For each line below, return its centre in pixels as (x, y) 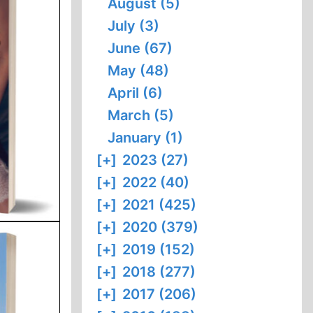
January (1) (146, 138)
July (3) (134, 26)
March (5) (141, 115)
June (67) (140, 48)
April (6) (136, 93)
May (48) (139, 71)
